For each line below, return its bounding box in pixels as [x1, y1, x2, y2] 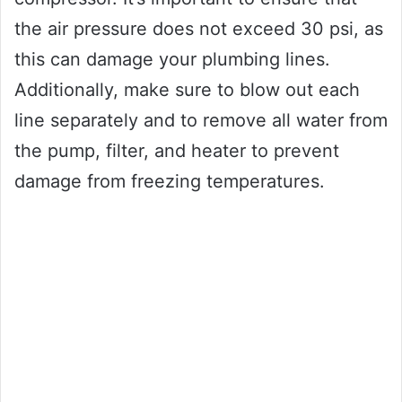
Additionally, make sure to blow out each [14, 79, 360, 101]
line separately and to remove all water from [14, 109, 388, 132]
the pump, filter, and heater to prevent [14, 140, 339, 162]
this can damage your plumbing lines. [14, 48, 330, 71]
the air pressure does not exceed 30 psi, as [14, 18, 383, 40]
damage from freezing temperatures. [14, 170, 325, 193]
